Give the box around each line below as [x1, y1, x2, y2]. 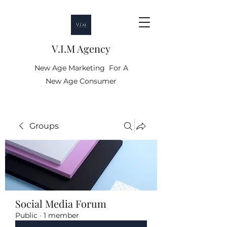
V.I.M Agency [52, 42, 110, 55]
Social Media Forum [15, 197, 106, 210]
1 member [44, 211, 79, 220]
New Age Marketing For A [34, 63, 128, 72]
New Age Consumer [46, 77, 117, 86]
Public [15, 211, 37, 220]
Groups [29, 121, 59, 131]
